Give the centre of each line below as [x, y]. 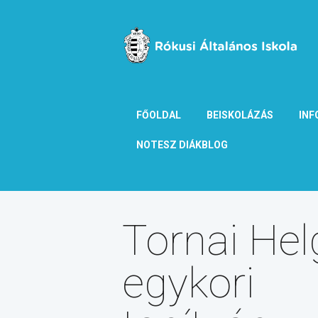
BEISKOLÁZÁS [240, 115]
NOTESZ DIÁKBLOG [182, 144]
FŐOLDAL [159, 115]
